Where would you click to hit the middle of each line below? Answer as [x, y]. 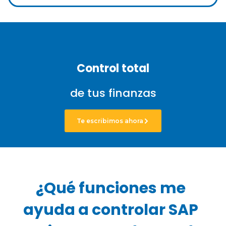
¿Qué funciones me [110, 188]
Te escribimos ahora [110, 121]
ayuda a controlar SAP [110, 210]
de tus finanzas [113, 93]
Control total [113, 68]
